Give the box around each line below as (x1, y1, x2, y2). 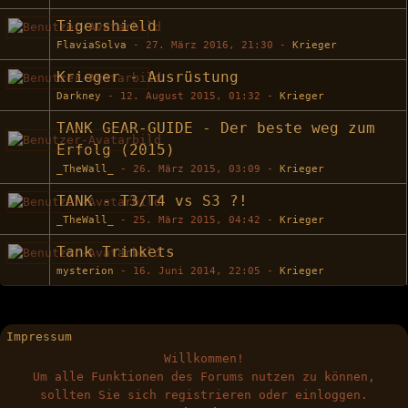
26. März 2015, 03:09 (133, 163, 260, 175)
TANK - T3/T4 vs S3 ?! (56, 193, 248, 209)
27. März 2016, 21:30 (146, 39, 273, 51)
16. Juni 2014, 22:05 (133, 265, 260, 277)
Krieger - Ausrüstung (56, 69, 239, 86)
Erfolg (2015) (56, 142, 175, 158)
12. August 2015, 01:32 (120, 90, 260, 102)
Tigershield (56, 18, 157, 35)
